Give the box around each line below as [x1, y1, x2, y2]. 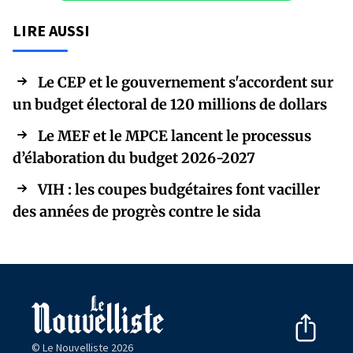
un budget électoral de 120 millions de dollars [13, 95, 327, 113]
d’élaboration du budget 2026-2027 [13, 148, 255, 167]
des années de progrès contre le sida [13, 202, 261, 221]
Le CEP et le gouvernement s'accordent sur [38, 72, 333, 91]
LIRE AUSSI [13, 20, 90, 40]
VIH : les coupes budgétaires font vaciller [38, 180, 320, 199]
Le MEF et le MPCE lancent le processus [38, 126, 311, 145]
